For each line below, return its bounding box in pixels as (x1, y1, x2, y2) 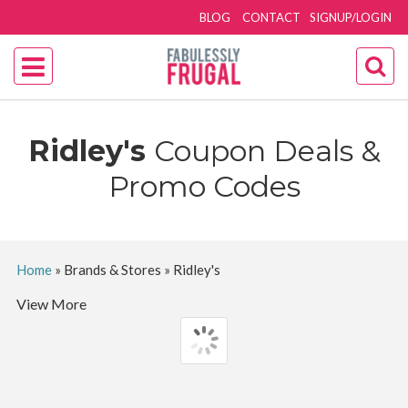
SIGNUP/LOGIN (310, 10, 393, 25)
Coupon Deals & (153, 133, 381, 168)
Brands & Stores (63, 261, 161, 278)
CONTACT (242, 10, 301, 25)
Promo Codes (107, 168, 301, 204)
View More (15, 295, 87, 312)
